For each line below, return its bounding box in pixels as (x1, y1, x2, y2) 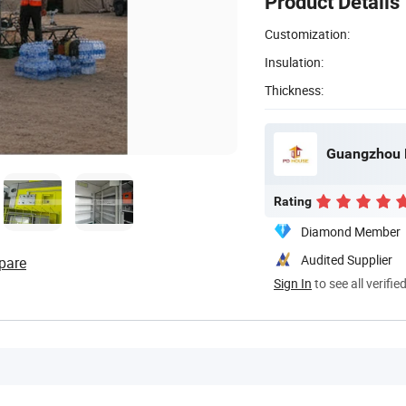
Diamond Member (301, 222, 401, 240)
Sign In (274, 274, 312, 292)
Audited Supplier (301, 250, 392, 268)
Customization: (265, 24, 350, 43)
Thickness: (265, 81, 324, 99)
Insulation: (265, 53, 324, 71)
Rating (274, 193, 312, 208)
